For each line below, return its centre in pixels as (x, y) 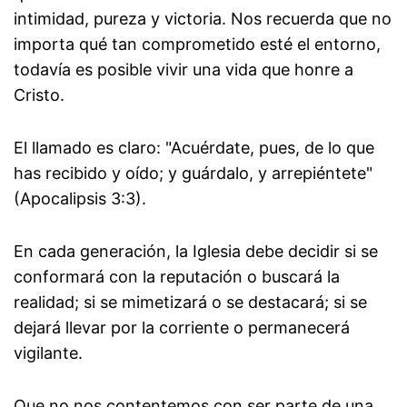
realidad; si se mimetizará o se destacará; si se (190, 303)
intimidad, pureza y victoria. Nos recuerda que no (203, 19)
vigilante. (48, 353)
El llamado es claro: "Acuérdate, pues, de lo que (194, 148)
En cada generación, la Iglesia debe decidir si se (196, 252)
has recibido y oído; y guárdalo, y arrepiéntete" (193, 174)
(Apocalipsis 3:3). (80, 199)
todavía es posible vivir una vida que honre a (184, 70)
